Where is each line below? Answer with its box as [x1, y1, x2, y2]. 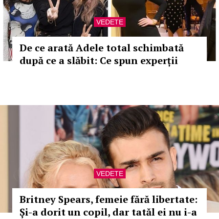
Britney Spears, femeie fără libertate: [20, 193, 197, 206]
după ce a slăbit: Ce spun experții [20, 54, 178, 67]
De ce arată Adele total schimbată [20, 41, 184, 54]
